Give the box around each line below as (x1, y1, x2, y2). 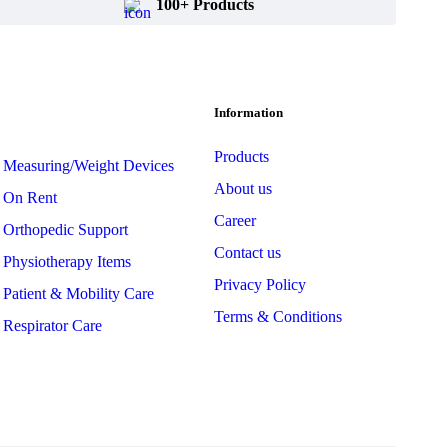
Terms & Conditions (214, 308, 343, 325)
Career (214, 212, 257, 229)
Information (214, 105, 284, 120)
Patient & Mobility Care (2, 285, 154, 302)
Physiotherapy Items (2, 253, 131, 270)
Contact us (214, 244, 282, 261)
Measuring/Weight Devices (2, 157, 174, 174)
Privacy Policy (214, 276, 307, 293)
